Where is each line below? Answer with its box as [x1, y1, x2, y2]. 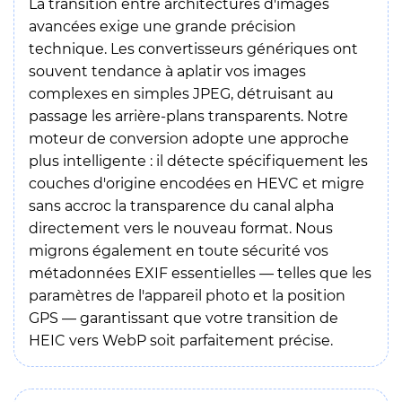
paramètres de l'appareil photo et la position [29, 286, 345, 304]
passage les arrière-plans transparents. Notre [29, 107, 348, 125]
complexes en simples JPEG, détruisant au [29, 84, 334, 102]
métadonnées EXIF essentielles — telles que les [29, 264, 371, 282]
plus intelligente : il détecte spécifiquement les [29, 152, 368, 170]
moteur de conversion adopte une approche [29, 129, 349, 147]
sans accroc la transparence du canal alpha [29, 197, 334, 214]
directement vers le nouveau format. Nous [29, 219, 333, 237]
